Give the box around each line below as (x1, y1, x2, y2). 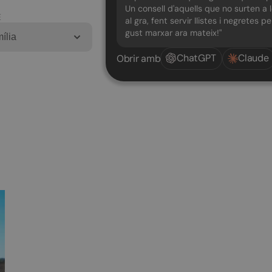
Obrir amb (117, 52, 161, 66)
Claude (238, 52, 269, 65)
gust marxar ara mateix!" (125, 27, 222, 38)
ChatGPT (177, 52, 216, 65)
